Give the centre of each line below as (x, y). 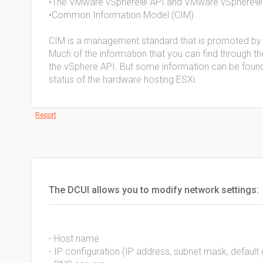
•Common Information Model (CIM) (121, 15)
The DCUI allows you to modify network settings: (154, 190)
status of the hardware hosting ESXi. (123, 80)
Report (46, 115)
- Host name (74, 239)
